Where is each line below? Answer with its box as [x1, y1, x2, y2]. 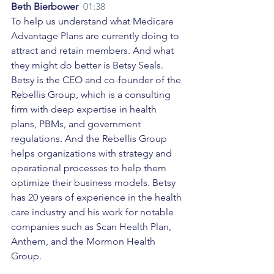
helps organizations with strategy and [11, 147, 174, 160]
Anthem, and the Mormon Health [11, 235, 158, 248]
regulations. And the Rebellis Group [11, 133, 169, 145]
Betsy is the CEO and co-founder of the [11, 74, 183, 86]
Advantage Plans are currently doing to [11, 30, 182, 42]
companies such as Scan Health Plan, [11, 221, 174, 233]
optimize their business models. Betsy [11, 177, 178, 189]
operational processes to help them [11, 162, 169, 174]
